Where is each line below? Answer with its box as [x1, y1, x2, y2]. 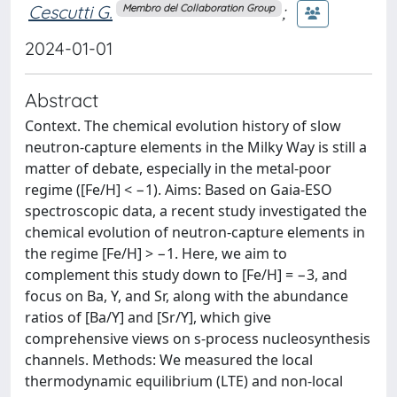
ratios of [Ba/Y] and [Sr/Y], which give [25, 307, 271, 327]
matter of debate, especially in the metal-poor [25, 159, 331, 178]
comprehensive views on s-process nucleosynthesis [25, 329, 370, 348]
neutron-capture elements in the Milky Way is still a [25, 137, 367, 157]
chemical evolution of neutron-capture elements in [25, 222, 365, 242]
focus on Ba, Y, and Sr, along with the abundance [25, 286, 348, 306]
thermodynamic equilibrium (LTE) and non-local [25, 371, 343, 391]
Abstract [25, 88, 98, 112]
